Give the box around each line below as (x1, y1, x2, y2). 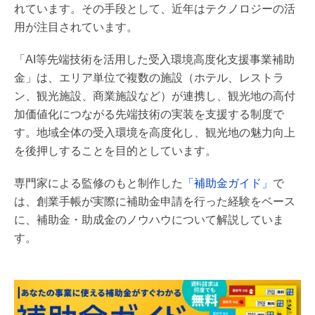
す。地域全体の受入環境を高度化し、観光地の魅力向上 (14, 126, 295, 139)
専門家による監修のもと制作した (14, 176, 183, 189)
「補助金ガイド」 (183, 176, 273, 189)
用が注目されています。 (14, 20, 138, 33)
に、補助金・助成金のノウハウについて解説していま (14, 213, 284, 226)
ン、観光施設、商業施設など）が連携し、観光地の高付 (14, 89, 295, 102)
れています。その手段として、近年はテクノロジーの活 (14, 2, 295, 15)
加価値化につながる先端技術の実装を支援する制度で (14, 108, 284, 120)
